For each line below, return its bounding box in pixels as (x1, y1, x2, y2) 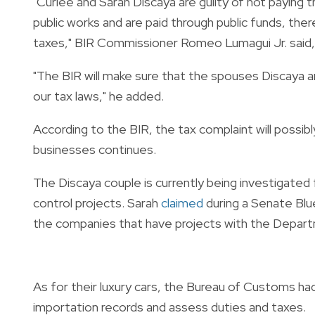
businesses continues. (33, 141, 156, 157)
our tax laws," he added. (33, 87, 164, 104)
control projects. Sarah (33, 194, 161, 211)
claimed (161, 194, 203, 211)
